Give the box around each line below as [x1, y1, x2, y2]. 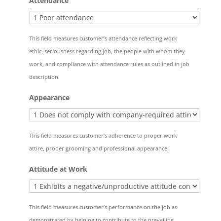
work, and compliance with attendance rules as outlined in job [29, 60, 189, 68]
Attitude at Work [29, 164, 87, 174]
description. [29, 73, 60, 80]
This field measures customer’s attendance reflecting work [29, 35, 177, 42]
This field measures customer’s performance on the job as [29, 203, 177, 211]
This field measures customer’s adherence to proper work [29, 132, 177, 139]
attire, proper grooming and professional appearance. [29, 145, 169, 152]
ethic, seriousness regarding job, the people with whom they [29, 47, 185, 55]
